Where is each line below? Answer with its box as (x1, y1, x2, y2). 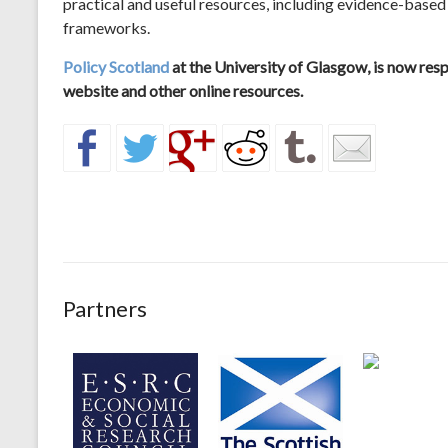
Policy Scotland (63, 56, 169, 76)
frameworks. (63, 17, 150, 37)
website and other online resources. (63, 80, 303, 100)
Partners (63, 294, 147, 322)
